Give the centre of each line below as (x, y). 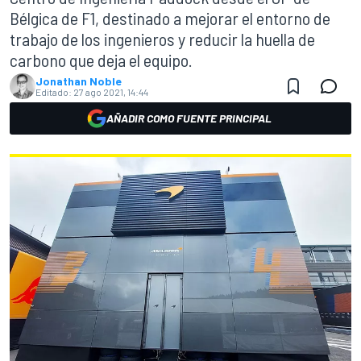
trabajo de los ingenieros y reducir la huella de (162, 39)
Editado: (54, 92)
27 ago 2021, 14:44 (111, 92)
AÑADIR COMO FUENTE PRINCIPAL (189, 118)
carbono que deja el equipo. (101, 60)
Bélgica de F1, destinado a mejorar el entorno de (170, 18)
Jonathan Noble (79, 81)
